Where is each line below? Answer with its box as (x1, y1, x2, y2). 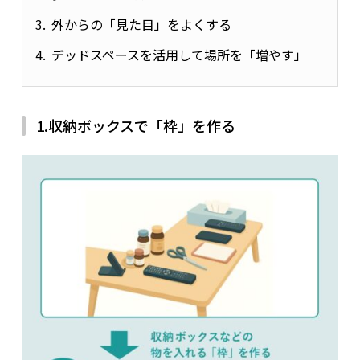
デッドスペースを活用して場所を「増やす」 (51, 45, 307, 65)
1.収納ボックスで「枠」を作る (35, 115, 235, 137)
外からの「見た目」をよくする (51, 14, 231, 35)
